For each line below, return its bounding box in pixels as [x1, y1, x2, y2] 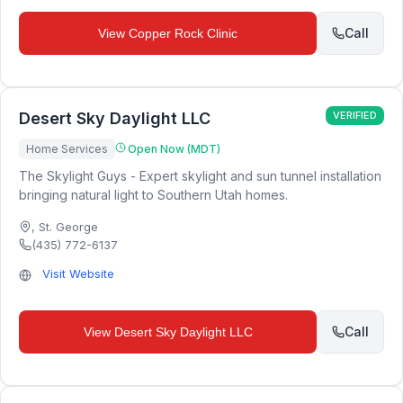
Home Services [26, 142, 108, 156]
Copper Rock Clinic [129, 26, 237, 40]
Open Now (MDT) [128, 142, 220, 156]
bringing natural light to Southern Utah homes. [19, 187, 288, 202]
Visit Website [42, 266, 114, 281]
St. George [39, 219, 98, 234]
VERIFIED [333, 109, 377, 121]
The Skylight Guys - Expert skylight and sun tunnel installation [19, 168, 381, 184]
